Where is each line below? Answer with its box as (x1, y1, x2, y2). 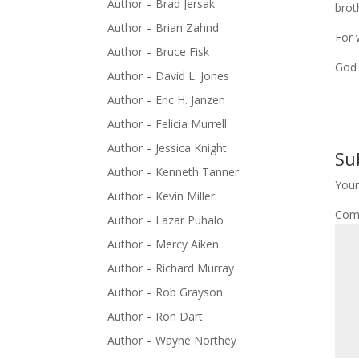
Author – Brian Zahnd (107, 20, 220, 36)
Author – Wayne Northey (107, 333, 237, 349)
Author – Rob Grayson (107, 284, 224, 301)
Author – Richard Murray (107, 260, 235, 276)
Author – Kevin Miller (107, 188, 216, 204)
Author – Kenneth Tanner (107, 164, 240, 180)
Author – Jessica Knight (107, 140, 228, 156)
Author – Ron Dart (107, 309, 204, 325)
